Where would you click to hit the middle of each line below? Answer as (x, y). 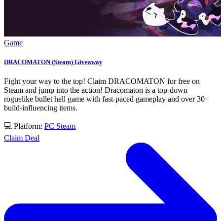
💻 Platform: (24, 126)
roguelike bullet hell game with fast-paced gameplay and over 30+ (107, 99)
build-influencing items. (41, 108)
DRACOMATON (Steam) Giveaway (53, 62)
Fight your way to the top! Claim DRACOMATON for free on (102, 81)
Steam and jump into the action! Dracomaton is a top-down (96, 90)
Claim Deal (22, 138)
